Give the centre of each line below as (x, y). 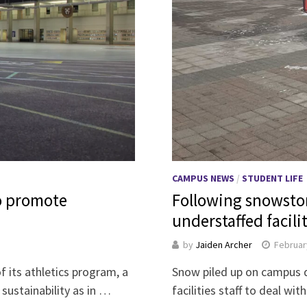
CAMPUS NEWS (204, 178)
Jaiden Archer (224, 244)
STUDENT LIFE (273, 178)
